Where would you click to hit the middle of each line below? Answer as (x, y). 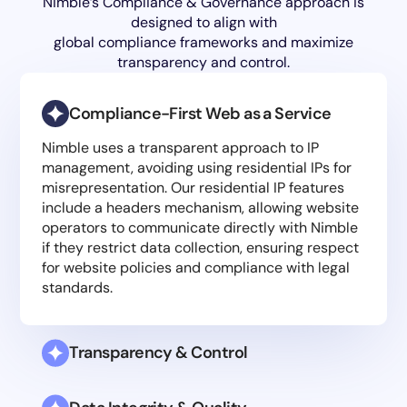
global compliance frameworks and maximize (203, 43)
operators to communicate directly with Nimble (200, 228)
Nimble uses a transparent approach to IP (181, 148)
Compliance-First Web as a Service (200, 114)
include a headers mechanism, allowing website (201, 208)
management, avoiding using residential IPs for (197, 168)
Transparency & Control (159, 353)
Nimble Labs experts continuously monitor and (198, 377)
